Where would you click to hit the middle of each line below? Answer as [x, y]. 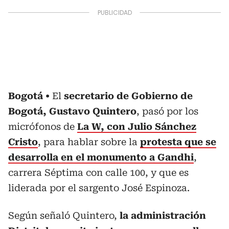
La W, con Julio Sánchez [137, 126]
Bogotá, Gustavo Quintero [72, 111]
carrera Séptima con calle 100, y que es [98, 172]
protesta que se [178, 142]
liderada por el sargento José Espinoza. [99, 188]
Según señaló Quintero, [63, 215]
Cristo [23, 142]
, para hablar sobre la [89, 142]
